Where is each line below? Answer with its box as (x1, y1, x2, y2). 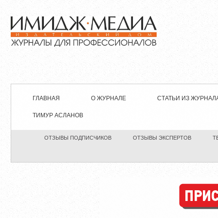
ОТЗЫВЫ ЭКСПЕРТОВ (132, 135, 191, 141)
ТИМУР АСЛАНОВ (33, 112, 83, 119)
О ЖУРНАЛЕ (91, 95, 126, 102)
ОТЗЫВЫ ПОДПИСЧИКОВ (44, 135, 111, 141)
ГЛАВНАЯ (33, 95, 60, 102)
